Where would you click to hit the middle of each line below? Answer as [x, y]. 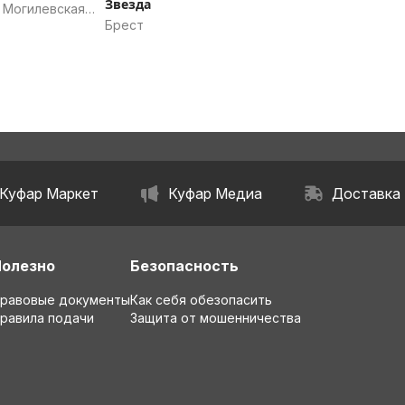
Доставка [367, 193]
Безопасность [184, 266]
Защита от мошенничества [216, 318]
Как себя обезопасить [201, 300]
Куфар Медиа [215, 193]
